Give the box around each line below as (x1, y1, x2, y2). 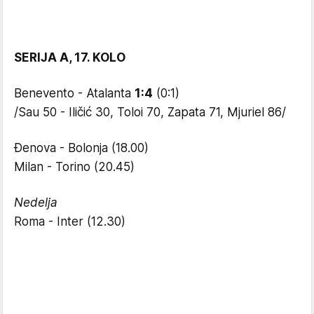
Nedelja (14, 196, 57, 210)
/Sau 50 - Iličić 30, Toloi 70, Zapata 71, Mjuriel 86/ (14, 105, 286, 119)
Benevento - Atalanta (14, 86, 135, 100)
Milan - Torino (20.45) (14, 160, 135, 174)
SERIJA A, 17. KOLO (14, 50, 125, 64)
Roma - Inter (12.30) (14, 214, 125, 228)
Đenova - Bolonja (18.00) (14, 141, 149, 155)
